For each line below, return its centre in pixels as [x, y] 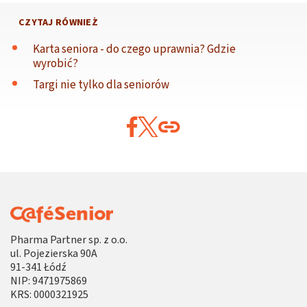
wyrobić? [56, 63]
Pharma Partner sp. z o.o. [69, 240]
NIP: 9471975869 [49, 281]
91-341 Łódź [38, 267]
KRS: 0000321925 [49, 294]
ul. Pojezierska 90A [54, 253]
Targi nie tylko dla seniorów [101, 85]
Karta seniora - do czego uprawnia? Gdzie [134, 49]
